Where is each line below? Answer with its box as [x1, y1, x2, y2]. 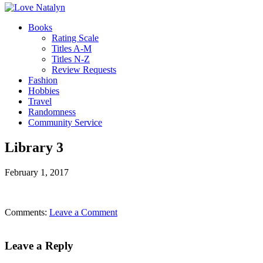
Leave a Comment [49, 207, 117, 217]
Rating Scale [52, 33, 99, 43]
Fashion [28, 75, 58, 85]
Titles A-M [52, 43, 92, 53]
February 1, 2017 [5, 167, 69, 177]
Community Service [28, 117, 102, 127]
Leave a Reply [5, 239, 73, 252]
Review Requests [52, 65, 116, 75]
